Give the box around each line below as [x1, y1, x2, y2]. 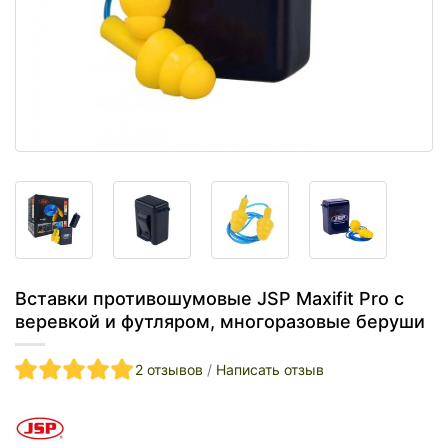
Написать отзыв [216, 361, 324, 379]
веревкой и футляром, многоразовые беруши [15, 311, 425, 333]
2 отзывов [135, 361, 203, 379]
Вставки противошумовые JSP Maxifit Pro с [15, 288, 404, 310]
